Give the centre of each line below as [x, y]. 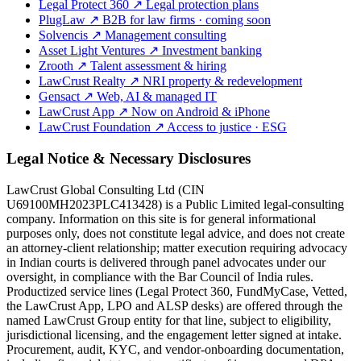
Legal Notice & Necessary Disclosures [129, 159]
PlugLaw [64, 20]
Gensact [61, 97]
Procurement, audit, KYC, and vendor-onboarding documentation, [175, 349]
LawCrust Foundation [96, 127]
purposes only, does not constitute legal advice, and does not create [176, 233]
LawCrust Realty [84, 81]
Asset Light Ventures [93, 51]
